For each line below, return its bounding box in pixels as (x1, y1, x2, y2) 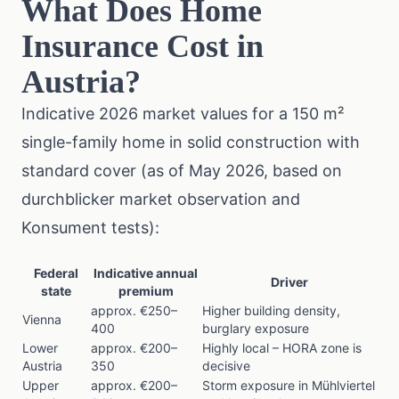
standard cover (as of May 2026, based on (21, 161, 342, 180)
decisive (202, 358, 250, 373)
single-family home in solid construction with (21, 133, 360, 151)
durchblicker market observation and (21, 190, 300, 208)
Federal (33, 265, 78, 281)
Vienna (22, 312, 61, 327)
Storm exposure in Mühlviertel (202, 378, 375, 393)
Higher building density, (202, 303, 340, 318)
